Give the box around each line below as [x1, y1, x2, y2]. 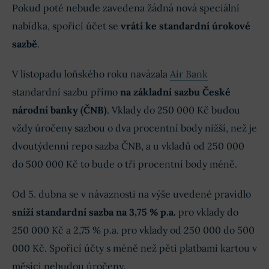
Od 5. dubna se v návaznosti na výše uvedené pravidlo [12, 188, 251, 201]
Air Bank [170, 68, 208, 80]
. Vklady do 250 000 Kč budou [107, 104, 240, 116]
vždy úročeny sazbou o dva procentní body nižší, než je [12, 122, 257, 134]
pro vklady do [176, 206, 238, 219]
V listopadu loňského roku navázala [12, 68, 170, 80]
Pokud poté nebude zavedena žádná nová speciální [12, 2, 240, 14]
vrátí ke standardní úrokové [121, 20, 250, 32]
